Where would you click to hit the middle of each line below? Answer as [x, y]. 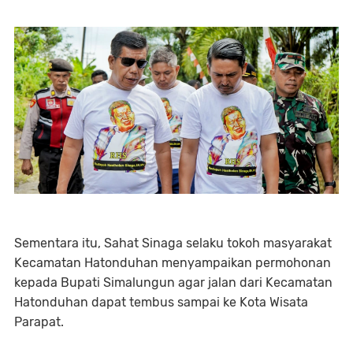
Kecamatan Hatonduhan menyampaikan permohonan [173, 263]
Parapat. [39, 322]
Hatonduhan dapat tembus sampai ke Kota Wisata [161, 303]
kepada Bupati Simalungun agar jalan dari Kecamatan [173, 283]
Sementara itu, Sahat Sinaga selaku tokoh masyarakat [173, 243]
